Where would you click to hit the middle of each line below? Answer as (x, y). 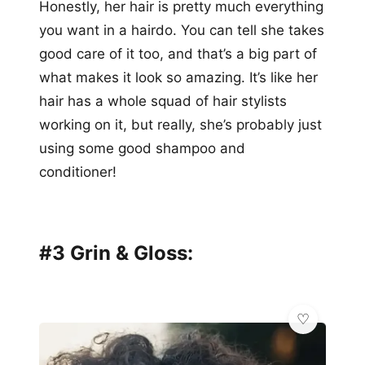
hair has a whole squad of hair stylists (163, 101)
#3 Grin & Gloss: (116, 253)
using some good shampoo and (142, 148)
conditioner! (78, 172)
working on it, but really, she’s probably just (180, 124)
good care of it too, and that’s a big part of (178, 53)
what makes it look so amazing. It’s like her (178, 77)
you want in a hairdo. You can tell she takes (182, 30)
